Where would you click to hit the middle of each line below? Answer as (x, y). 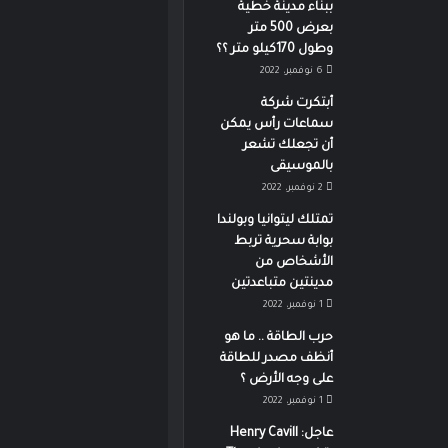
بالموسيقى (301, 167)
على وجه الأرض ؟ (286, 380)
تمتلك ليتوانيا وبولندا (274, 221)
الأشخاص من (293, 263)
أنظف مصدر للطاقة (276, 359)
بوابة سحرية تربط (283, 242)
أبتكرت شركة (296, 104)
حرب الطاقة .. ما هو (278, 338)
